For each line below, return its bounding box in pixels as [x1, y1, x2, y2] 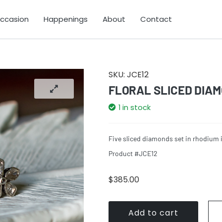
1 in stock [118, 103, 151, 113]
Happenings [43, 14, 88, 25]
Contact [140, 14, 172, 25]
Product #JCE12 [108, 149, 158, 158]
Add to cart [128, 207, 178, 219]
